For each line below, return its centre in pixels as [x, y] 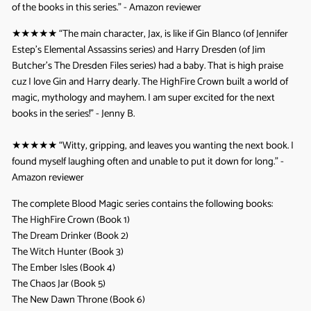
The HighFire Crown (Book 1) [71, 220]
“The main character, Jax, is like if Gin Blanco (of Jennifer [174, 34]
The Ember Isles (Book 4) [64, 268]
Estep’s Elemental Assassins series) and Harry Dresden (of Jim [138, 50]
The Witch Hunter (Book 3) [68, 252]
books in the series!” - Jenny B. [73, 114]
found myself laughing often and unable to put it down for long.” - [148, 162]
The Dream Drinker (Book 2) [70, 236]
